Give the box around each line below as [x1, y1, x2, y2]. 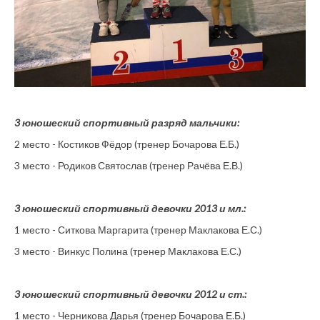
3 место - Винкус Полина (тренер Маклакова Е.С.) [14, 244, 241, 257]
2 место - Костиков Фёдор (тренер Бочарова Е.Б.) [14, 137, 239, 150]
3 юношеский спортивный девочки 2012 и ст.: [14, 287, 246, 300]
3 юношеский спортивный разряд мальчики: [14, 116, 239, 129]
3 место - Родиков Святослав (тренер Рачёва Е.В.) [14, 159, 243, 171]
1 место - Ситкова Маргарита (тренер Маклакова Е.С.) [14, 223, 262, 236]
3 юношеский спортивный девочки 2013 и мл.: [14, 201, 246, 214]
